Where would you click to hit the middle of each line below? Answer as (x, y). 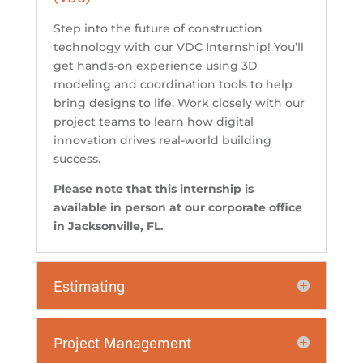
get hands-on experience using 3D (155, 66)
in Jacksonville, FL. (108, 226)
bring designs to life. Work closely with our (179, 103)
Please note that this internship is (153, 189)
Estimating (89, 286)
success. (77, 159)
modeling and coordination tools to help (173, 85)
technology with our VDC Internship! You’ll (178, 47)
